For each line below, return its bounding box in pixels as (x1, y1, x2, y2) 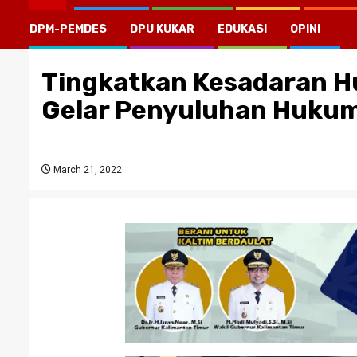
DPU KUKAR (130, 22, 194, 36)
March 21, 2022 (51, 164, 122, 175)
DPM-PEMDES (29, 22, 107, 36)
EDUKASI (218, 22, 267, 36)
